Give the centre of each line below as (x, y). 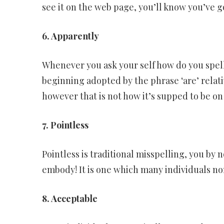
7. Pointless (65, 125)
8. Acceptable (69, 199)
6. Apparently (70, 36)
